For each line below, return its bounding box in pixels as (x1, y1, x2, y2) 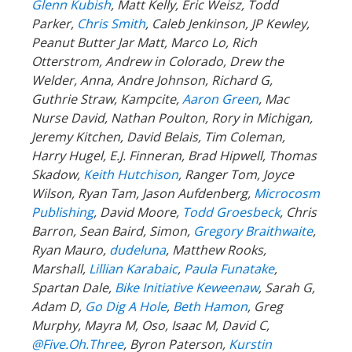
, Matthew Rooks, (166, 241, 266, 259)
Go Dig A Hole (85, 298, 167, 316)
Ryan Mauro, (31, 241, 106, 259)
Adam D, (31, 298, 82, 316)
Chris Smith (77, 15, 145, 33)
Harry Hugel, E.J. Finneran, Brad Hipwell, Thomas (31, 147, 317, 165)
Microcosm (254, 185, 320, 203)
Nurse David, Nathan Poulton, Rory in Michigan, (31, 109, 313, 127)
